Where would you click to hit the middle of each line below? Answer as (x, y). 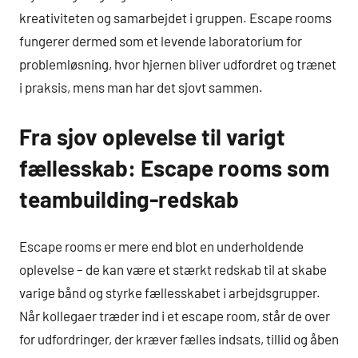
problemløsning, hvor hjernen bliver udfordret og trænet (178, 64)
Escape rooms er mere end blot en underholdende (161, 247)
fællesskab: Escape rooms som (174, 167)
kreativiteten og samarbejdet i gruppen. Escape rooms (175, 17)
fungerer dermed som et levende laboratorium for (161, 40)
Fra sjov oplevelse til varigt (152, 136)
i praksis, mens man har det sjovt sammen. (141, 87)
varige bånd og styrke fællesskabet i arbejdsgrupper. (170, 293)
